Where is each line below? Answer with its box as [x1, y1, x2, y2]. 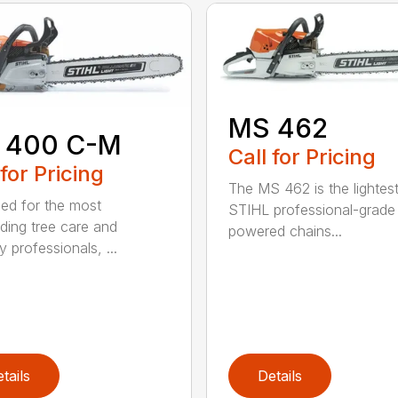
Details [257, 367, 302, 386]
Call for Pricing [227, 144, 376, 171]
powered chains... [227, 222, 342, 241]
